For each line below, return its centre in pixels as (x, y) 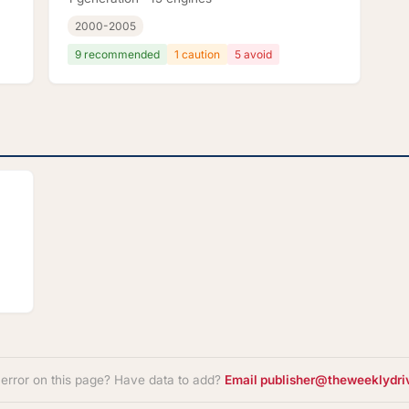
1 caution (197, 55)
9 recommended (117, 55)
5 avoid (253, 55)
